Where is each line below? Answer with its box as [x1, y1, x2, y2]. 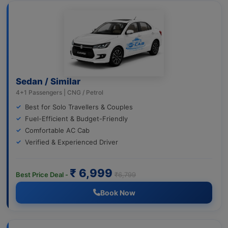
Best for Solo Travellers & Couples [25, 102, 133, 111]
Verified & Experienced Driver [25, 137, 118, 146]
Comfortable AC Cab [25, 126, 90, 134]
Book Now [100, 188, 135, 197]
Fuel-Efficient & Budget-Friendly [25, 114, 128, 123]
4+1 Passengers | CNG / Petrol [16, 88, 103, 96]
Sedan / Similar [16, 76, 80, 87]
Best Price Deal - [16, 170, 70, 179]
